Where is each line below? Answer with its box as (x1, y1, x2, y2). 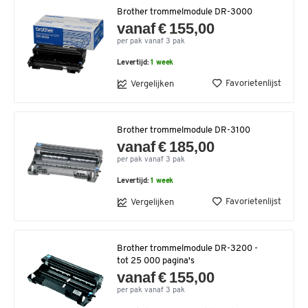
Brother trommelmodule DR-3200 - (117, 244, 258, 253)
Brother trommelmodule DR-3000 (117, 8, 252, 16)
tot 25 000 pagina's (117, 256, 195, 265)
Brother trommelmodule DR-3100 (117, 126, 250, 135)
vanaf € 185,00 (117, 138, 215, 155)
